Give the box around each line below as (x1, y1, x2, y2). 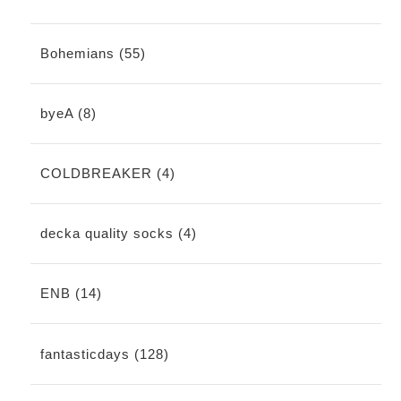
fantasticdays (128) (39, 346, 169, 362)
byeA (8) (39, 105, 97, 121)
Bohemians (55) (39, 45, 146, 61)
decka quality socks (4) (39, 226, 197, 242)
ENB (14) (39, 286, 102, 302)
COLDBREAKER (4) (39, 165, 175, 181)
